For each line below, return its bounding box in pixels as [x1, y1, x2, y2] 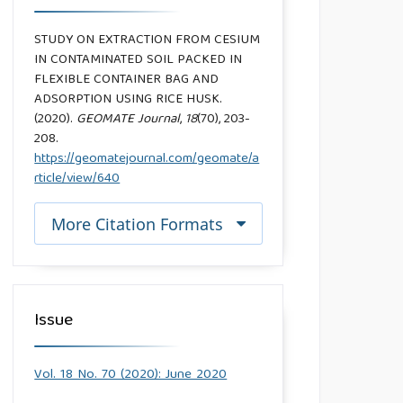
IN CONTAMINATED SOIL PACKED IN [34, 49, 243, 73]
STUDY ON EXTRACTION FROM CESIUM [34, 29, 261, 53]
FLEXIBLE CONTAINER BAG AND [34, 68, 219, 93]
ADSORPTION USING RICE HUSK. [34, 88, 223, 112]
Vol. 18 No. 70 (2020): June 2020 [34, 363, 228, 387]
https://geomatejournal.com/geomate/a [34, 148, 260, 172]
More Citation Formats [51, 212, 224, 235]
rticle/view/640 [34, 167, 121, 192]
